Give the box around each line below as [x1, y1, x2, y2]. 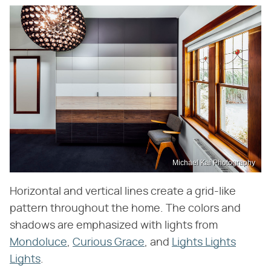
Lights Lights [172, 237, 236, 249]
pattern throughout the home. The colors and [10, 203, 241, 215]
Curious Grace [73, 237, 145, 249]
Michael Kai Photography [172, 158, 255, 168]
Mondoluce [10, 237, 67, 249]
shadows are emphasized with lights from [10, 220, 218, 232]
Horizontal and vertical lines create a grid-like [10, 186, 236, 198]
